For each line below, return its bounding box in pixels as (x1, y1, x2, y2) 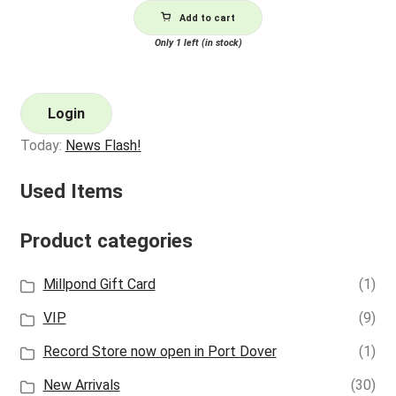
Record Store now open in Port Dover (42, 343, 277, 361)
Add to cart (179, 12, 235, 25)
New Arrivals (42, 377, 120, 394)
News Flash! (65, 136, 141, 154)
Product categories (19, 229, 193, 254)
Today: (19, 136, 65, 154)
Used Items (19, 179, 123, 204)
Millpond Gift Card (42, 276, 156, 293)
